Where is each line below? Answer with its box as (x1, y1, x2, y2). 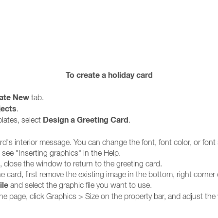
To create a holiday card (65, 70, 153, 80)
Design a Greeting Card (43, 115, 128, 125)
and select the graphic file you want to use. (8, 181, 152, 189)
